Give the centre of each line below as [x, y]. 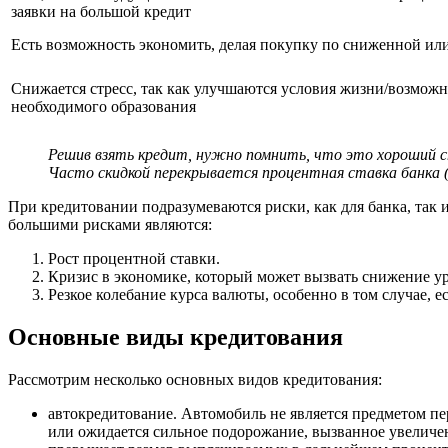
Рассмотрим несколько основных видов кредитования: [195, 380]
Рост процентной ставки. [134, 259]
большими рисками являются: [110, 225]
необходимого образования [103, 107]
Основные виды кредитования [175, 337]
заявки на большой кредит [101, 12]
